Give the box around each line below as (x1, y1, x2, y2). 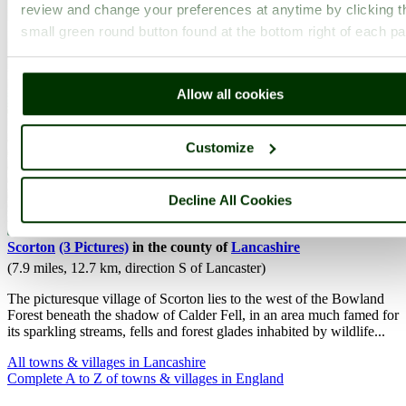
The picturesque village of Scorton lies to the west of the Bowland (7, 291, 384, 307)
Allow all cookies (177, 86, 284, 102)
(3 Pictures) (59, 239, 129, 256)
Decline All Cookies (169, 192, 292, 208)
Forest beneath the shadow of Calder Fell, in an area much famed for (7, 307, 399, 324)
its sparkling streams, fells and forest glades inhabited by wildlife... (7, 324, 385, 340)
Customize (186, 139, 255, 155)
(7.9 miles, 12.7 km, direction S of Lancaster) (7, 260, 266, 276)
